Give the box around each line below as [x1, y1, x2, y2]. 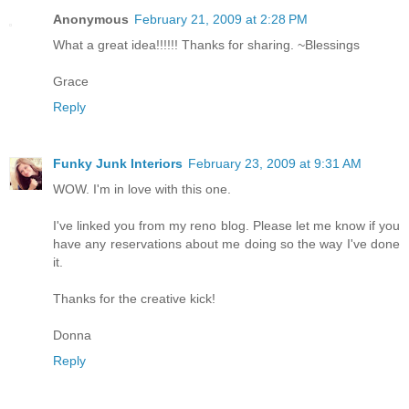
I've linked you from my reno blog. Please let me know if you [53, 217, 400, 233]
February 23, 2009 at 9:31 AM [188, 155, 362, 171]
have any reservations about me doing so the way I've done [53, 236, 400, 251]
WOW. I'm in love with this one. [53, 181, 231, 196]
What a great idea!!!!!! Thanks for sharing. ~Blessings [53, 37, 360, 52]
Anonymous [53, 11, 129, 26]
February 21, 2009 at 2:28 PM [134, 11, 308, 26]
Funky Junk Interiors [53, 155, 183, 171]
